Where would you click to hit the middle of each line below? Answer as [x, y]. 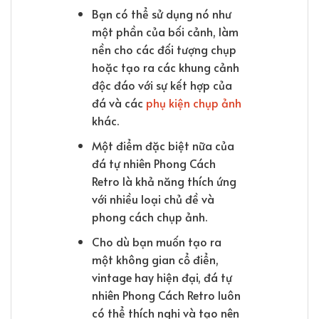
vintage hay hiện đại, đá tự [162, 277]
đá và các [119, 103]
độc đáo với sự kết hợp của [162, 85]
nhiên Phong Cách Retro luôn [166, 294]
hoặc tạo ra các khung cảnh [165, 67]
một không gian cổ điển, [155, 259]
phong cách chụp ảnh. [149, 216]
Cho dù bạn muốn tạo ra [156, 241]
